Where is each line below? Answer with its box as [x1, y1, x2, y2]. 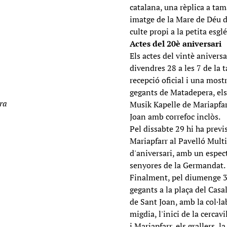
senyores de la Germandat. [130, 160, 225, 171]
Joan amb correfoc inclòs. [130, 111, 220, 122]
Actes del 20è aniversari [130, 38, 221, 49]
